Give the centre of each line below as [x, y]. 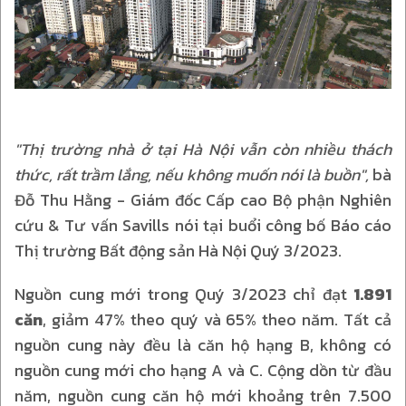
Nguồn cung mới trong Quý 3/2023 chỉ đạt [184, 294]
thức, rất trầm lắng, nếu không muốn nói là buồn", [193, 174]
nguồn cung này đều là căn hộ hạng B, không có [203, 345]
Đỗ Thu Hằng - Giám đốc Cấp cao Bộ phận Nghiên [203, 200]
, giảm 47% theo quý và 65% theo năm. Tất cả [217, 319]
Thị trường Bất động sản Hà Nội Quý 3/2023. [178, 251]
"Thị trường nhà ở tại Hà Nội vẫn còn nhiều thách [203, 149]
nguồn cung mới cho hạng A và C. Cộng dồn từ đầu [203, 370]
